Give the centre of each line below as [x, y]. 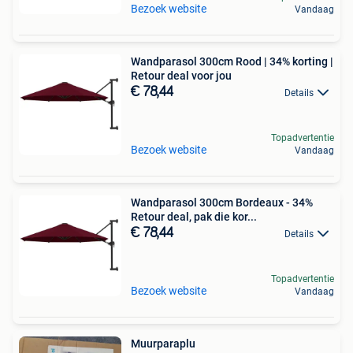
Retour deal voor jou [181, 76]
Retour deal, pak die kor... [194, 217]
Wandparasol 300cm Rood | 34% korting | [232, 61]
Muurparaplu [163, 344]
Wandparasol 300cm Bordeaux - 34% [222, 203]
